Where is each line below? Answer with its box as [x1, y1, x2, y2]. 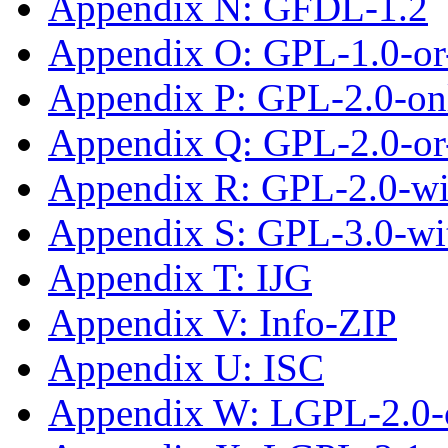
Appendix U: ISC [48, 345, 324, 389]
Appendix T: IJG [48, 255, 312, 299]
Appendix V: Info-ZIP [48, 300, 397, 344]
